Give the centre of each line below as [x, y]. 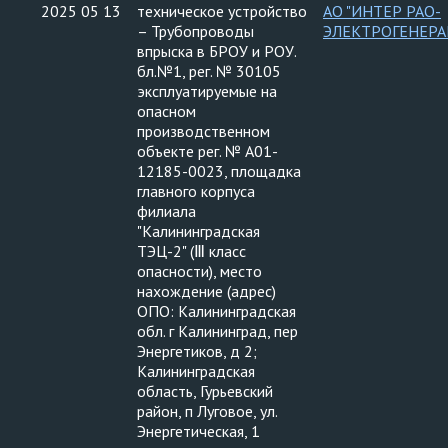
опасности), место [199, 271]
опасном [166, 111]
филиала [166, 211]
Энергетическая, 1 [198, 431]
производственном [203, 131]
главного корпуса [196, 191]
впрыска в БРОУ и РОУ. [217, 51]
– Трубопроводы [195, 31]
